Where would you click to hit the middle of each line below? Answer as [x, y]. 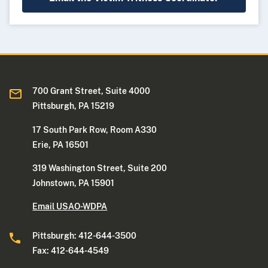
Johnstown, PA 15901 [74, 183]
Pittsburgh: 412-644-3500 [85, 235]
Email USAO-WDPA [70, 206]
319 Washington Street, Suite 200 [100, 168]
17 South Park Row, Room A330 [95, 130]
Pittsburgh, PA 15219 [74, 106]
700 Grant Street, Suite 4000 [92, 91]
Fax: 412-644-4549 [71, 250]
